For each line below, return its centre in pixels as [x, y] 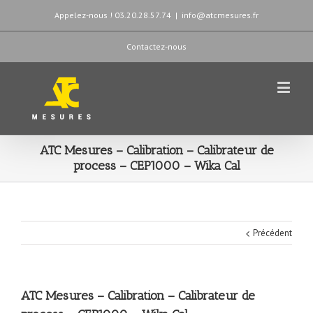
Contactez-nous [156, 46]
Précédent [272, 233]
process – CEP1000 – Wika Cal [156, 166]
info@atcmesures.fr [220, 15]
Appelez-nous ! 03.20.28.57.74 [113, 15]
